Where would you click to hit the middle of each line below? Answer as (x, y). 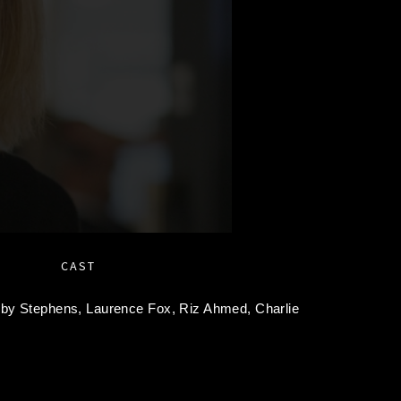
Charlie (277, 308)
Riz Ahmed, (218, 308)
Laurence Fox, (133, 308)
